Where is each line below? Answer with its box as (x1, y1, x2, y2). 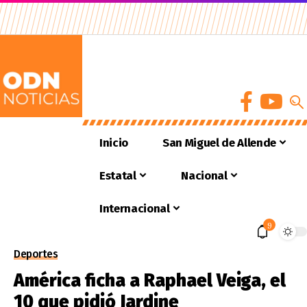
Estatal (99, 168, 136, 183)
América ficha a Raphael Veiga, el (14, 270, 286, 291)
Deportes (14, 247, 58, 260)
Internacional (99, 201, 170, 216)
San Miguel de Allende (162, 135, 276, 150)
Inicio (99, 135, 128, 150)
